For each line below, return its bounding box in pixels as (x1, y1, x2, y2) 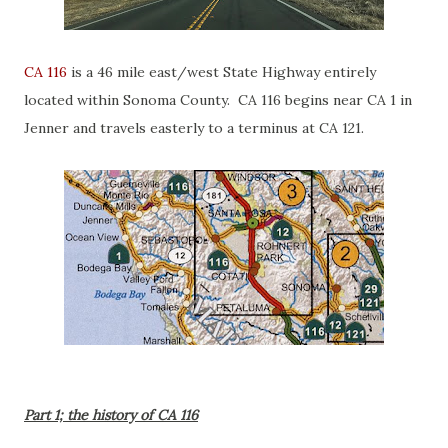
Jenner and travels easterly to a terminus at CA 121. (24, 119, 364, 137)
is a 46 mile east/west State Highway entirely (67, 63, 376, 81)
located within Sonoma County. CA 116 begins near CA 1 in (24, 91, 412, 109)
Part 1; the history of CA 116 (24, 406, 198, 424)
